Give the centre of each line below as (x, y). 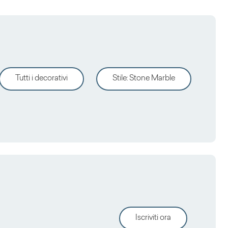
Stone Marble (152, 78)
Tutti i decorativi (41, 78)
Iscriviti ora (153, 218)
